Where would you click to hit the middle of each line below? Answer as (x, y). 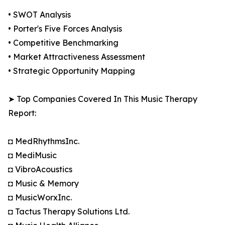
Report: (22, 113)
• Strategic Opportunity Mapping (72, 71)
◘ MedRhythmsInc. (44, 141)
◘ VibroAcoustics (40, 170)
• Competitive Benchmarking (63, 43)
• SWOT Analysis (39, 15)
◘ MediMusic (32, 155)
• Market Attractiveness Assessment (77, 57)
